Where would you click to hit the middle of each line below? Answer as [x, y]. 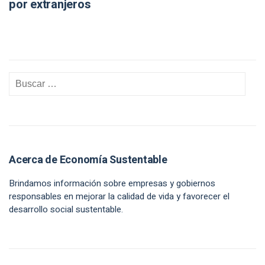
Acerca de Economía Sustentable [88, 160]
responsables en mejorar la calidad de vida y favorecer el [119, 196]
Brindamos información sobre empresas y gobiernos [112, 183]
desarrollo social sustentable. [66, 209]
